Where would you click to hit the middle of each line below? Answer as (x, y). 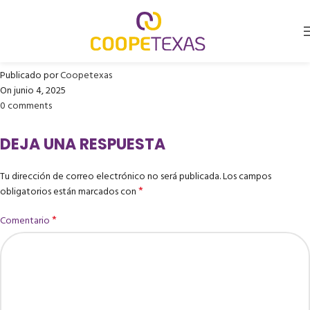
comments (30, 106)
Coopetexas (86, 75)
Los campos (247, 176)
